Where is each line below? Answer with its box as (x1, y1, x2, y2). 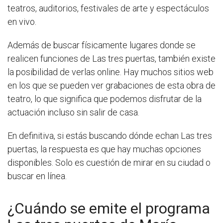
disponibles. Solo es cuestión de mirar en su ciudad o (7, 157, 211, 168)
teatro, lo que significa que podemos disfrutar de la (7, 93, 202, 104)
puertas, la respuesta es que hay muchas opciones (7, 143, 201, 154)
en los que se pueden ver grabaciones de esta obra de (7, 80, 216, 91)
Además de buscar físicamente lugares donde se (7, 39, 196, 50)
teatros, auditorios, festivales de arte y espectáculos (7, 2, 209, 13)
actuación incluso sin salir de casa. (7, 107, 139, 117)
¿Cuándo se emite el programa (7, 199, 210, 217)
